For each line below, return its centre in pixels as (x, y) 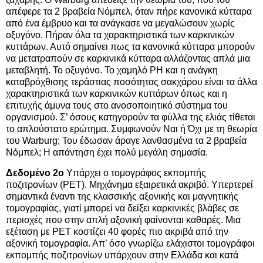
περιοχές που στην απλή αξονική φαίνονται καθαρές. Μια (123, 220)
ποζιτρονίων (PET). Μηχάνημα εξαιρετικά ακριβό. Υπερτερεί (129, 185)
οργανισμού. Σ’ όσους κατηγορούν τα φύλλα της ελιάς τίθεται (131, 117)
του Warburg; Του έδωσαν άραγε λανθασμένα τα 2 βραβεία (126, 140)
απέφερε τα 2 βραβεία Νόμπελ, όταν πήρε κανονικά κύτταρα (129, 11)
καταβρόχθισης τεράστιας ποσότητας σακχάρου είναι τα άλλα (131, 82)
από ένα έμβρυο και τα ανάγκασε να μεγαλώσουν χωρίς (120, 23)
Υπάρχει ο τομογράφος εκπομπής (135, 173)
